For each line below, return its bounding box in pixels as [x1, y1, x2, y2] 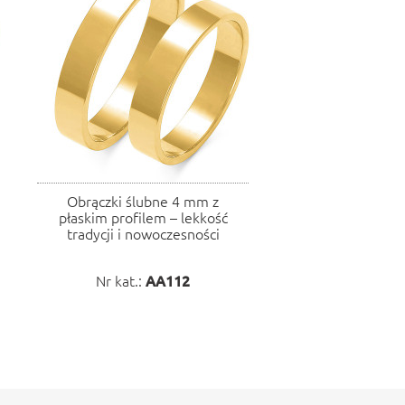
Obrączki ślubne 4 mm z [67, 191, 219, 211]
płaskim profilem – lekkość [58, 207, 228, 227]
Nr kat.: [96, 270, 146, 290]
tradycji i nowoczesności [66, 223, 220, 243]
